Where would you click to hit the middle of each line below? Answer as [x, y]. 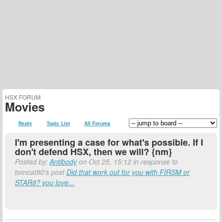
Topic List [58, 123]
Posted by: [32, 162]
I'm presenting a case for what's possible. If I [109, 142]
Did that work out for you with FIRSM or [128, 172]
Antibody [63, 162]
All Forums [97, 123]
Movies [25, 107]
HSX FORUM [23, 97]
